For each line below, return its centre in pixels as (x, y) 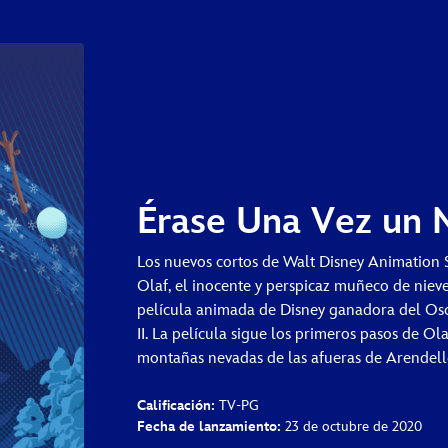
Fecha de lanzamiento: (209, 426)
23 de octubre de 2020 (352, 426)
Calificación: (176, 405)
